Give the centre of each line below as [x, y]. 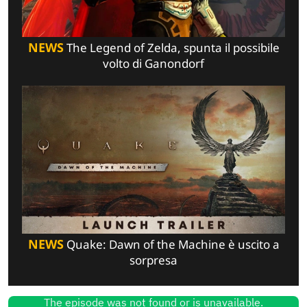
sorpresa [153, 260]
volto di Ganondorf [153, 64]
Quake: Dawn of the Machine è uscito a [171, 245]
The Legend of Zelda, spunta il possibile [171, 48]
